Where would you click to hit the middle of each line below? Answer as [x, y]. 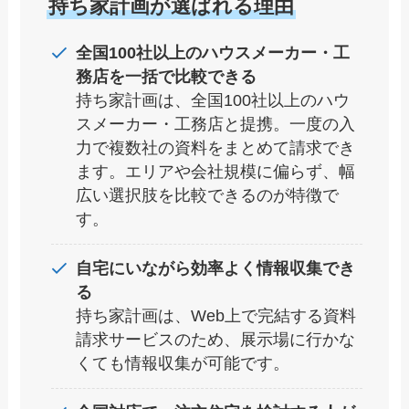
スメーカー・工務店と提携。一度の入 [215, 125]
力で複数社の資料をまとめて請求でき [215, 148]
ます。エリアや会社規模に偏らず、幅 [215, 172]
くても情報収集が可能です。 [182, 364]
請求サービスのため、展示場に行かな [215, 340]
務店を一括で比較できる [166, 77]
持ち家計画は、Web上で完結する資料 [215, 316]
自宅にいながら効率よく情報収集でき [215, 269]
